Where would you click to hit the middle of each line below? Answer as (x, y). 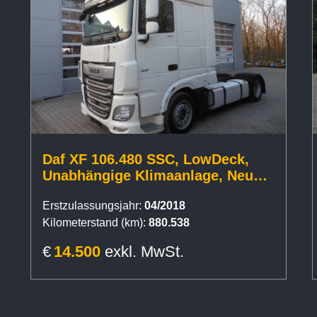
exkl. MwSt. (144, 251)
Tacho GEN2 (84, 191)
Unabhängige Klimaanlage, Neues (156, 175)
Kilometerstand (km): (94, 222)
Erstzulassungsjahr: (92, 205)
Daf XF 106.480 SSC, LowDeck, (146, 159)
